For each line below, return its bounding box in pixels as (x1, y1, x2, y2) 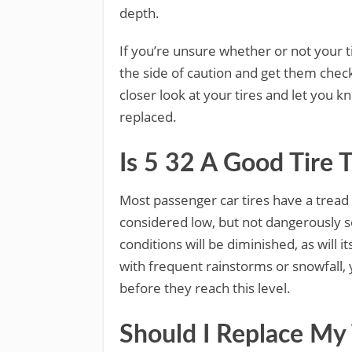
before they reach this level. (119, 279, 291, 298)
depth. (119, 4, 159, 23)
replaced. (119, 108, 177, 126)
